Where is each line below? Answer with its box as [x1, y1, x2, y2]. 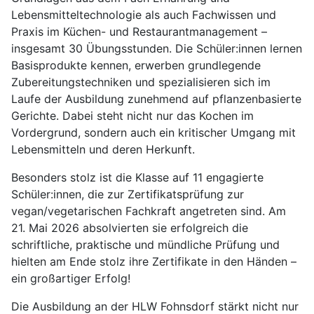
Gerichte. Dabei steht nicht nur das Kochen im [11, 109, 254, 123]
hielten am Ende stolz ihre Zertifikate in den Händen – [11, 254, 296, 268]
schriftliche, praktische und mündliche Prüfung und [11, 238, 280, 252]
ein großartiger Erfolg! [11, 271, 130, 285]
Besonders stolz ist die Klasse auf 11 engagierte [11, 170, 264, 184]
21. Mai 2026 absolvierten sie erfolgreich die [11, 221, 248, 235]
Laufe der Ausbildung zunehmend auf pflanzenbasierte [11, 92, 301, 106]
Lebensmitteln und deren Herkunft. [11, 142, 195, 156]
